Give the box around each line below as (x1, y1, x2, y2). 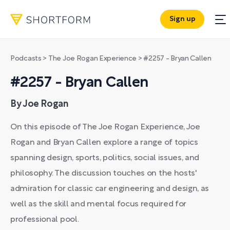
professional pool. (10, 216, 79, 223)
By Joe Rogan (10, 100, 69, 109)
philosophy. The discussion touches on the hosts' (10, 170, 197, 177)
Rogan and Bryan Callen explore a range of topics (10, 139, 198, 146)
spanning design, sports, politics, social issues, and (10, 155, 200, 162)
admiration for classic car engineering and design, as (10, 185, 209, 193)
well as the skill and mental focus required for (10, 201, 186, 208)
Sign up (169, 16, 196, 23)
